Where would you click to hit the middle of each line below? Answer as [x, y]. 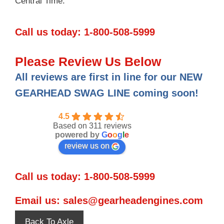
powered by [78, 135]
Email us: [39, 200]
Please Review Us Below [88, 61]
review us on [87, 146]
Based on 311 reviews [92, 126]
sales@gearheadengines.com [133, 200]
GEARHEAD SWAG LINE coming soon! [107, 93]
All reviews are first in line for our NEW [109, 77]
